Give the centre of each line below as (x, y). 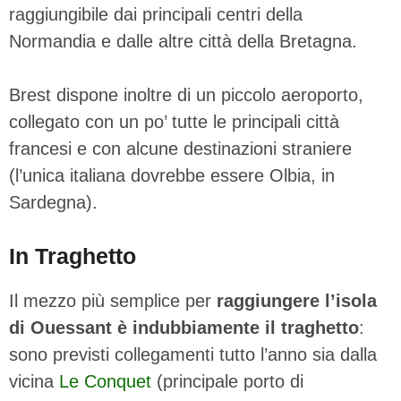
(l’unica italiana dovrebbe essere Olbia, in (172, 175)
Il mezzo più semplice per (113, 300)
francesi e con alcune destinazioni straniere (180, 148)
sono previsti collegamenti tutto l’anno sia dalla (193, 354)
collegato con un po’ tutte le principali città (174, 121)
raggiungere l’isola (297, 300)
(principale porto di (227, 381)
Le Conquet (105, 381)
